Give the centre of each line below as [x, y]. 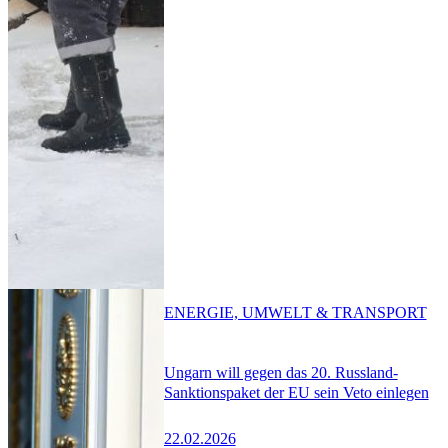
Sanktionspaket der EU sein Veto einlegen [296, 393]
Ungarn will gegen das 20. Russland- [280, 373]
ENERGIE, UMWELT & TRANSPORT [295, 312]
